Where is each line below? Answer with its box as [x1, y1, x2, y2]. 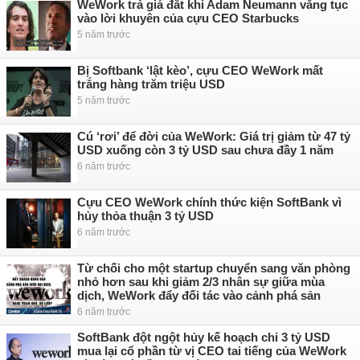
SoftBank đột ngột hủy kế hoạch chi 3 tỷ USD [77, 330, 330, 344]
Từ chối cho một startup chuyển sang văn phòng [77, 261, 350, 275]
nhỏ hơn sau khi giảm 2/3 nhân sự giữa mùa [77, 275, 325, 288]
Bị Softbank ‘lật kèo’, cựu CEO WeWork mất [77, 63, 323, 77]
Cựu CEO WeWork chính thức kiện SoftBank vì [77, 195, 342, 209]
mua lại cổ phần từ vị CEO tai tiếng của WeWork [77, 344, 346, 358]
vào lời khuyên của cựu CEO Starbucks [77, 11, 299, 25]
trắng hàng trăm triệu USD [77, 77, 225, 91]
